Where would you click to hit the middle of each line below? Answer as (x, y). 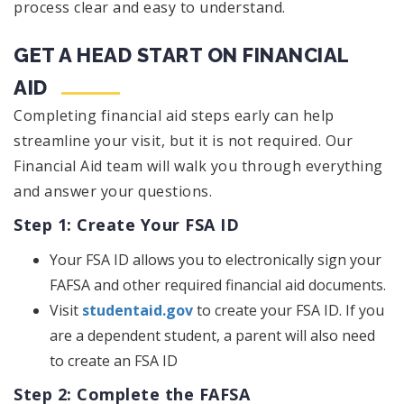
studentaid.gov (138, 311)
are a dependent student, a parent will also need (212, 336)
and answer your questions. (113, 192)
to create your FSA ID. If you (289, 311)
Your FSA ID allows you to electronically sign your (216, 260)
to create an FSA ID (114, 361)
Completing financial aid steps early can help (174, 116)
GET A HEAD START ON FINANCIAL (181, 55)
